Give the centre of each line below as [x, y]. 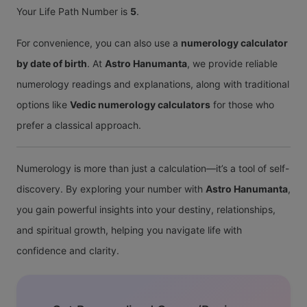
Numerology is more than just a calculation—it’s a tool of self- [153, 168]
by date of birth [52, 63]
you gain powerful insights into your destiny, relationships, [146, 209]
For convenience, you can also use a [99, 42]
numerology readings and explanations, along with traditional [153, 84]
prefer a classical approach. [79, 125]
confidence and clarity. [68, 250]
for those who [242, 104]
